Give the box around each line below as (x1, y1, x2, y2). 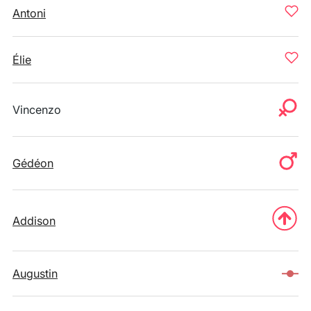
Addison (12, 213, 56, 228)
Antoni (12, 6, 46, 20)
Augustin (12, 267, 58, 280)
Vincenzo (12, 103, 61, 117)
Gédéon (12, 156, 53, 170)
